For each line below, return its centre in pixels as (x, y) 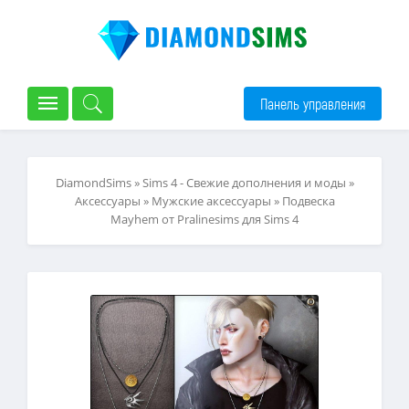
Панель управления (313, 103)
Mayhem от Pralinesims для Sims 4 (204, 219)
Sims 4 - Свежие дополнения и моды (244, 183)
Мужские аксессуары (211, 201)
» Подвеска (303, 201)
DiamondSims (93, 183)
